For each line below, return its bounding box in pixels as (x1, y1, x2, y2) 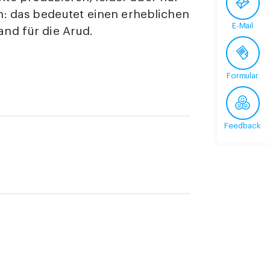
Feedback (224, 121, 261, 130)
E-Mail (231, 21, 254, 30)
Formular (226, 71, 259, 80)
